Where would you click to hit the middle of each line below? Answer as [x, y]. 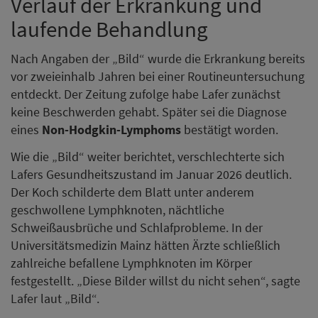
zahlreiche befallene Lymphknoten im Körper [131, 263]
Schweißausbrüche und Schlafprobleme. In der [137, 227]
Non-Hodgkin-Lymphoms [111, 130]
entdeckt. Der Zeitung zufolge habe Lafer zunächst [146, 94]
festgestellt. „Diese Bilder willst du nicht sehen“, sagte [155, 280]
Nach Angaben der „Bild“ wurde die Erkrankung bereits [158, 59]
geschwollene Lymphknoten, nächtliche [117, 209]
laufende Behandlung [109, 28]
